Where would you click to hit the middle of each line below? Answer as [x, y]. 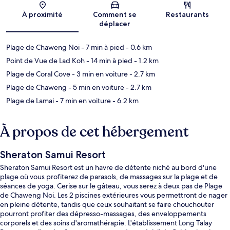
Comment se [115, 14]
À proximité [43, 14]
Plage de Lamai [30, 100]
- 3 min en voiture [99, 74]
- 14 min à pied [109, 60]
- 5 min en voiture [95, 87]
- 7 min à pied [102, 47]
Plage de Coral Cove [38, 74]
